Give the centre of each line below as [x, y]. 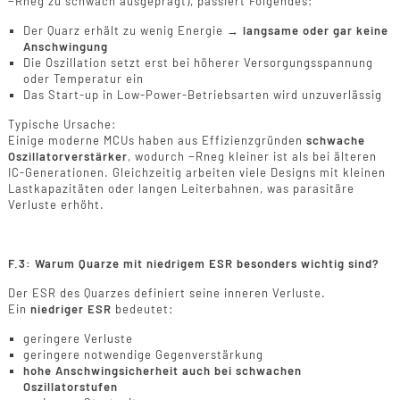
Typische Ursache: [62, 124]
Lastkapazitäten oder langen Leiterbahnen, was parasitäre [181, 188]
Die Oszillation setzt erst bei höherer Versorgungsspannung [198, 62]
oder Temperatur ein [83, 78]
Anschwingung [65, 46]
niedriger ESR [71, 308]
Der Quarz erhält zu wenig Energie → [133, 30]
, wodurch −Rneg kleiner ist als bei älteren [252, 156]
